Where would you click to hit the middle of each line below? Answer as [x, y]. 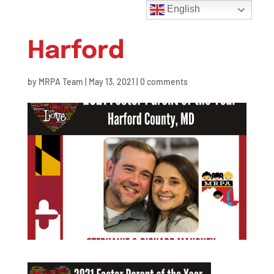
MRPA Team [61, 82]
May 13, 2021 [111, 82]
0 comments [164, 82]
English [183, 9]
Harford [76, 51]
